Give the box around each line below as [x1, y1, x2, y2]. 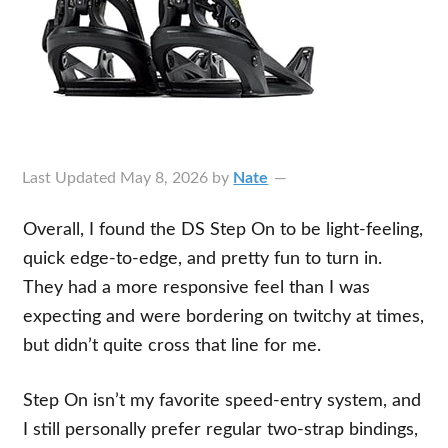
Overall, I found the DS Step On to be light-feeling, [23, 221, 424, 239]
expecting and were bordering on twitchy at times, [23, 308, 425, 326]
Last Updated [22, 170, 121, 186]
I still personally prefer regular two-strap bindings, [23, 421, 419, 439]
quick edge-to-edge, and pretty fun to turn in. [23, 250, 383, 268]
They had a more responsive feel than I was [23, 279, 371, 297]
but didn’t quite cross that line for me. [23, 337, 322, 355]
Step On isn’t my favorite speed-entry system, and [23, 392, 422, 410]
